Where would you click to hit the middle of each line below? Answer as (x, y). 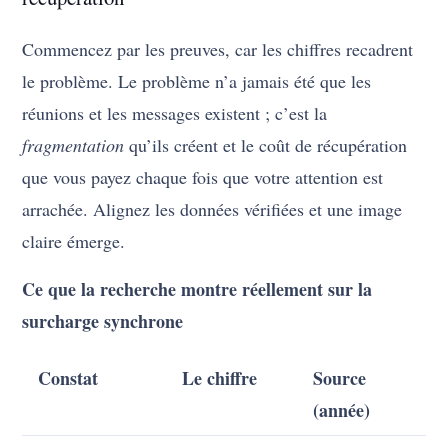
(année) (342, 410)
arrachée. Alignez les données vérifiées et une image (212, 209)
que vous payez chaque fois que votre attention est (203, 177)
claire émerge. (74, 241)
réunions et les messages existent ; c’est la (175, 113)
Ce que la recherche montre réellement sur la (197, 289)
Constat (68, 378)
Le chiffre (220, 378)
